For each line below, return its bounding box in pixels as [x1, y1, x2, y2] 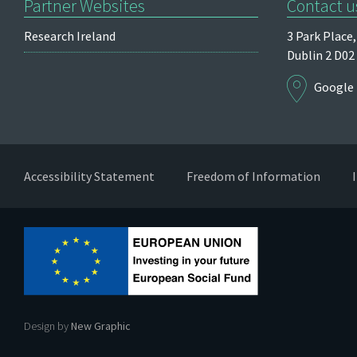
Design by [24, 319, 71, 334]
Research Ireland [24, 28, 116, 44]
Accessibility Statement [24, 168, 155, 184]
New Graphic [71, 319, 131, 334]
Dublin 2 [287, 47, 334, 63]
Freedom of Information [186, 168, 320, 184]
